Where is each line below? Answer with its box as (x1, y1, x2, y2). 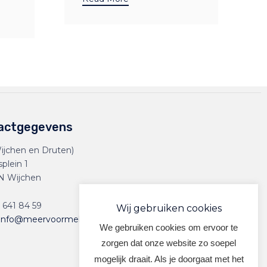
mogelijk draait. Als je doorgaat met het (94, 253, 244, 264)
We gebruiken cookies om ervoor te (100, 222, 238, 232)
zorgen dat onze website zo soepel (101, 238, 236, 249)
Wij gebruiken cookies (116, 203, 222, 215)
